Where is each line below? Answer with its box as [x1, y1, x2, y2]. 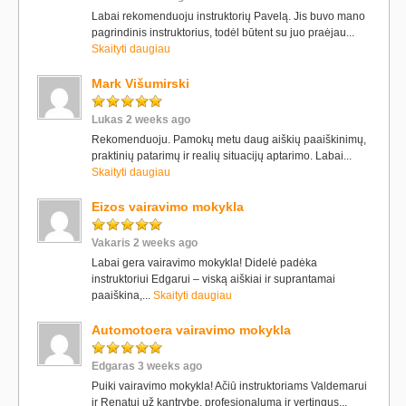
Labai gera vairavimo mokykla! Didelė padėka [92, 256, 317, 269]
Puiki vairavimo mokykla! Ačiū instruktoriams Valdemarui [92, 380, 367, 392]
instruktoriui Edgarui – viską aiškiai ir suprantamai [92, 273, 335, 285]
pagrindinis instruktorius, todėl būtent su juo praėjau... [92, 26, 354, 39]
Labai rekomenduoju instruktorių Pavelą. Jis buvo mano [92, 10, 365, 23]
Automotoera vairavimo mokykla [92, 323, 291, 337]
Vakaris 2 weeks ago [92, 237, 198, 249]
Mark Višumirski [92, 76, 189, 91]
